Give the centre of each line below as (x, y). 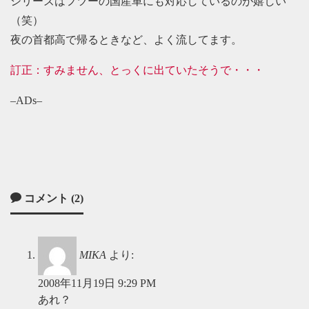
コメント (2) (52, 198)
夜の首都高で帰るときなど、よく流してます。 (126, 40)
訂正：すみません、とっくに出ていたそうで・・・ (137, 70)
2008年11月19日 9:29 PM (97, 283)
